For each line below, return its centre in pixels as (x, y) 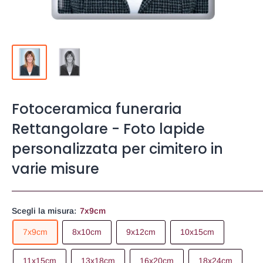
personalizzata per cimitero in (117, 149)
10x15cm (197, 232)
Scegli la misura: (45, 211)
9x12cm (141, 232)
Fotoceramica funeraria (97, 109)
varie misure (55, 169)
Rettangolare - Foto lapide (108, 129)
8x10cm (87, 232)
